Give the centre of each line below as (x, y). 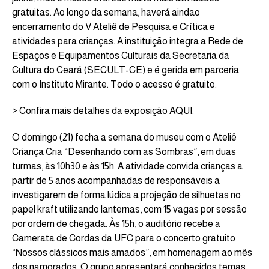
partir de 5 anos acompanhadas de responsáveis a (116, 180)
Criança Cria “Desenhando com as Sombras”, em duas (124, 151)
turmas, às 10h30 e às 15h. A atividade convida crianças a (127, 166)
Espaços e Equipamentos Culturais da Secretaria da (121, 55)
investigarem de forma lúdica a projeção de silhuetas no (126, 195)
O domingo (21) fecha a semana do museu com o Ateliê (124, 137)
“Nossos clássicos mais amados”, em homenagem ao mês (132, 252)
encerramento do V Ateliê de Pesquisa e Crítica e (113, 26)
